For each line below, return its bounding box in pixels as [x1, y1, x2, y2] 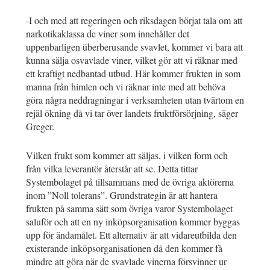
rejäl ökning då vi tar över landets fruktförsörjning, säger [26, 106, 238, 119]
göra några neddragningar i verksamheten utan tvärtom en [26, 93, 244, 106]
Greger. [26, 119, 54, 133]
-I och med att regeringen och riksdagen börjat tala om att [26, 13, 242, 27]
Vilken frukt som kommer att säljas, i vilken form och [26, 148, 228, 162]
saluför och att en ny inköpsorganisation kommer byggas [26, 215, 240, 228]
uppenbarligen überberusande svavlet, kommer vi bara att [26, 40, 243, 53]
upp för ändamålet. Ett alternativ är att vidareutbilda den [26, 228, 237, 241]
